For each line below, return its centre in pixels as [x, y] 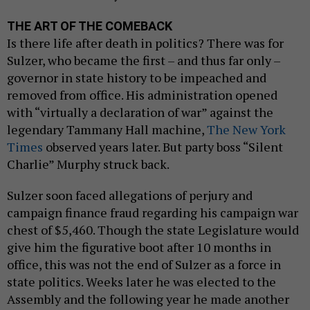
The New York [246, 130]
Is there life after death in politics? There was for [145, 43]
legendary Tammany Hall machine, [107, 130]
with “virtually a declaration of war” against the [140, 112]
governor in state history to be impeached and [137, 78]
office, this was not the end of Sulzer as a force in [144, 265]
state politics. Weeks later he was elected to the [142, 282]
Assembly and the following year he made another [148, 299]
